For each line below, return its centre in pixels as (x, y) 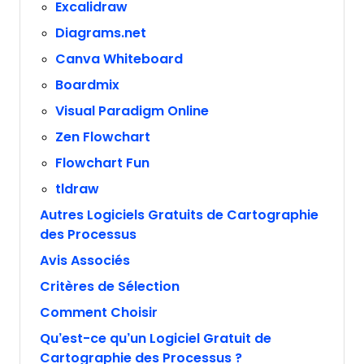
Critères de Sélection (110, 286)
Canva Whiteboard (119, 59)
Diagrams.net (101, 33)
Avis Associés (85, 260)
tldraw (78, 189)
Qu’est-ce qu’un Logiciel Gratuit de (156, 338)
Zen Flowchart (103, 137)
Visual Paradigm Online (132, 111)
